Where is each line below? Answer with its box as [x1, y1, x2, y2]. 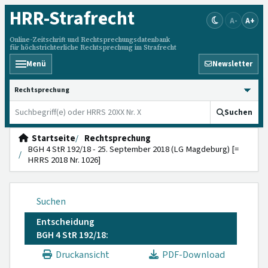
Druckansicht [52, 248, 109, 261]
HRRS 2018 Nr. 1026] [28, 154, 100, 166]
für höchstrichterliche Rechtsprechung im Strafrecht [10, 43, 176, 52]
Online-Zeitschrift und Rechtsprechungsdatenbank [10, 35, 170, 44]
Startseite [28, 132, 75, 145]
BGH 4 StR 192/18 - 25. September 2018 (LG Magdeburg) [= [28, 143, 239, 156]
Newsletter [212, 59, 252, 69]
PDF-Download [159, 248, 225, 261]
